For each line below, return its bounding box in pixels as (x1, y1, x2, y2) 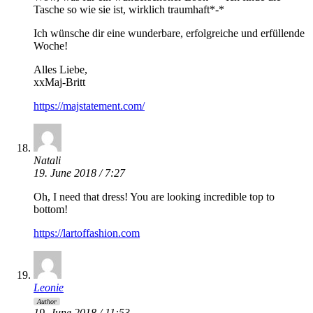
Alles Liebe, (34, 64, 87, 76)
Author (37, 298, 57, 306)
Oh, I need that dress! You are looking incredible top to (34, 191, 275, 203)
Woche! (34, 40, 68, 52)
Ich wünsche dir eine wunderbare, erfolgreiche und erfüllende (34, 27, 305, 40)
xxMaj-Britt (34, 76, 85, 89)
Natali (34, 154, 61, 167)
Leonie (34, 282, 64, 294)
